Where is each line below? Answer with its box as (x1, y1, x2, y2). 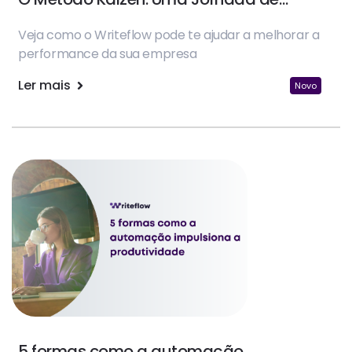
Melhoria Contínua (18, 9, 157, 32)
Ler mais (18, 75, 74, 94)
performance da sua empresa (18, 44, 197, 63)
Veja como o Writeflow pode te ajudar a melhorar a (18, 25, 320, 44)
